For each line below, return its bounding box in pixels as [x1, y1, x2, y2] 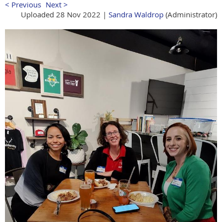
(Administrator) [164, 9, 217, 19]
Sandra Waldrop [109, 9, 164, 19]
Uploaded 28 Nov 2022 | [21, 9, 107, 19]
